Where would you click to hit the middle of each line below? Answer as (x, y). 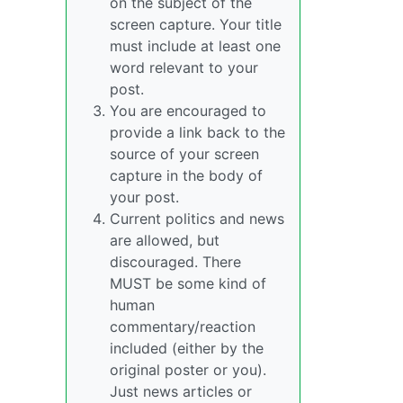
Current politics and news (197, 219)
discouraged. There (175, 262)
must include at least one (195, 46)
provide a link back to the (197, 132)
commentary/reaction (183, 327)
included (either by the (187, 348)
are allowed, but (165, 240)
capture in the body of (186, 175)
